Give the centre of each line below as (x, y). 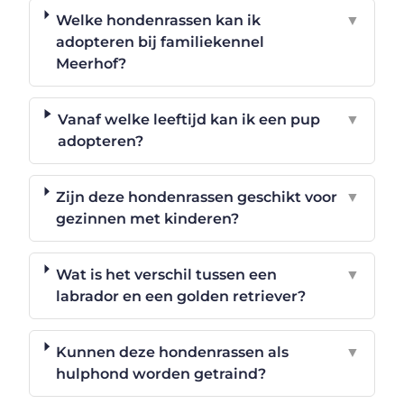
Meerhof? (91, 63)
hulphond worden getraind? (161, 373)
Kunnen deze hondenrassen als (173, 352)
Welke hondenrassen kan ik (158, 20)
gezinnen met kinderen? (148, 218)
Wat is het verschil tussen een (167, 274)
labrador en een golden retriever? (181, 296)
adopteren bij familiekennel (160, 41)
